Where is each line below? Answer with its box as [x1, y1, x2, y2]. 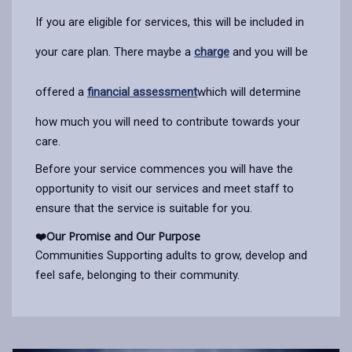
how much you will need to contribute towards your [35, 114, 300, 129]
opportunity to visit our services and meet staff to [35, 181, 294, 196]
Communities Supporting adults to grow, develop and [35, 247, 307, 262]
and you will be [233, 44, 308, 59]
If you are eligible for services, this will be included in [35, 14, 304, 29]
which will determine [197, 84, 301, 99]
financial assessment [87, 84, 197, 99]
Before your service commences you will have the [35, 161, 293, 176]
